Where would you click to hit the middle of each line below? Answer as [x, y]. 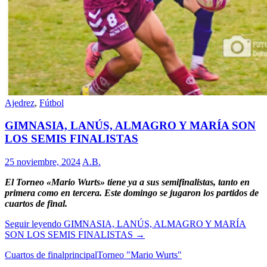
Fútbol [52, 103]
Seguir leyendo [34, 224]
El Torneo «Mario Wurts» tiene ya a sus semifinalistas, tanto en [127, 182]
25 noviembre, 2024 [43, 162]
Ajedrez [20, 103]
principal [81, 255]
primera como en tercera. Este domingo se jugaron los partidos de [132, 193]
